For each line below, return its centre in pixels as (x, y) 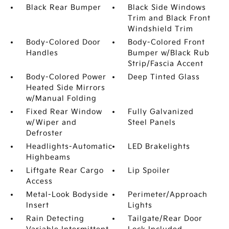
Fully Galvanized (161, 112)
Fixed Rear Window (64, 112)
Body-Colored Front (167, 42)
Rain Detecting (55, 219)
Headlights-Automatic (69, 146)
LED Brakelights (159, 146)
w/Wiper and (51, 122)
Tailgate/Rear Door (165, 219)
